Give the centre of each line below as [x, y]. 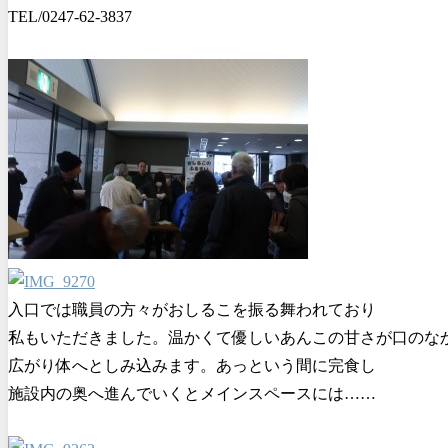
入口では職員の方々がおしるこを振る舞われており [192, 309]
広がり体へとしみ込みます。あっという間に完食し [192, 365]
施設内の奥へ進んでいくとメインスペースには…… [192, 393]
